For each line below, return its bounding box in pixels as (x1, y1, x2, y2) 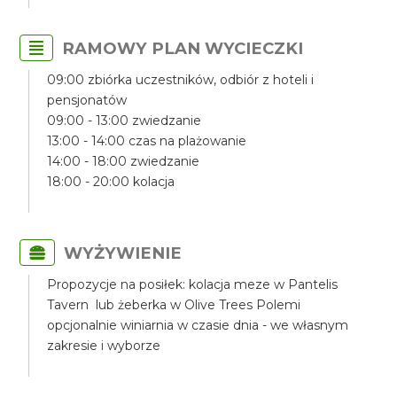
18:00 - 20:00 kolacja (47, 174, 175, 190)
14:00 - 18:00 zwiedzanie (47, 153, 200, 169)
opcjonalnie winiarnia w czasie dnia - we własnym (47, 317, 349, 333)
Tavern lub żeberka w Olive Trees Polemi (47, 297, 301, 313)
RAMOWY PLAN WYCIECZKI (62, 38, 304, 58)
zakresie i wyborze (47, 338, 161, 354)
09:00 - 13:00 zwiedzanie (47, 113, 202, 128)
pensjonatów (47, 92, 128, 108)
